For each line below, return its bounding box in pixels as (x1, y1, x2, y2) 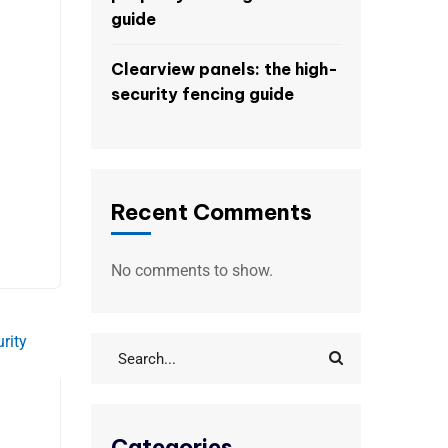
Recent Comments (111, 198, 312, 226)
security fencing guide (111, 84, 294, 104)
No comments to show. (111, 261, 273, 280)
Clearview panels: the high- (111, 59, 338, 79)
